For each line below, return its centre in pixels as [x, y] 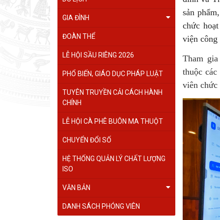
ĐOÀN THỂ [79, 36]
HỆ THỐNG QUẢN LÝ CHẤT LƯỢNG [114, 159]
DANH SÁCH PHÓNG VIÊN [101, 206]
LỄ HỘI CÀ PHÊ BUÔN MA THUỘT [113, 121]
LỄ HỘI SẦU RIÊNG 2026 [98, 55]
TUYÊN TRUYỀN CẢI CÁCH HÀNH [112, 92]
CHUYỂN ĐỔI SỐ [87, 140]
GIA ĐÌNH [76, 18]
